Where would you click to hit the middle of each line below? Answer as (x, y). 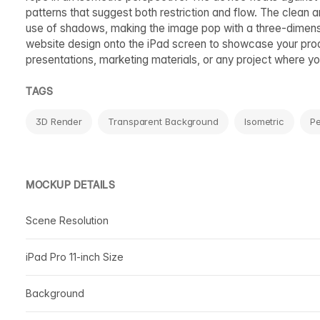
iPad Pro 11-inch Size (75, 256)
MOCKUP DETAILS (70, 184)
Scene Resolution (67, 220)
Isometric (264, 121)
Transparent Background (163, 121)
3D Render (59, 121)
